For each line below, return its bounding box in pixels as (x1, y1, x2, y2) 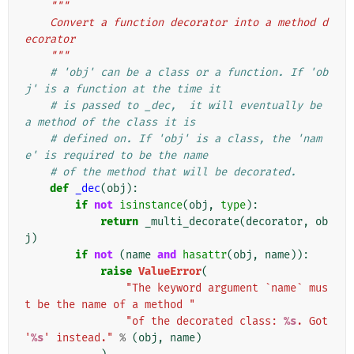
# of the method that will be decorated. (50, 165, 296, 179)
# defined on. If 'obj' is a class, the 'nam (50, 132, 322, 146)
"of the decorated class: (126, 314, 284, 329)
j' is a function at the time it (24, 82, 220, 96)
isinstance (119, 198, 183, 213)
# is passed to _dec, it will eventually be (50, 99, 322, 113)
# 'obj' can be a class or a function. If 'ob (50, 66, 328, 80)
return (100, 215, 138, 229)
